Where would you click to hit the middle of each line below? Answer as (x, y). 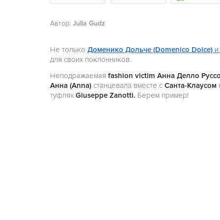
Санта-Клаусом (192, 85)
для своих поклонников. (91, 59)
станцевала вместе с (129, 85)
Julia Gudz (89, 23)
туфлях (63, 95)
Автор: (61, 23)
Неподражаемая (78, 76)
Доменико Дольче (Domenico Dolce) (151, 50)
